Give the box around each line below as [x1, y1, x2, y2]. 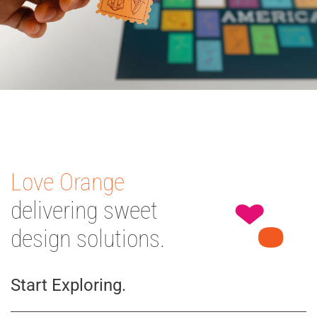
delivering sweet [11, 196, 158, 225]
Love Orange [11, 168, 125, 197]
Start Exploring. [11, 275, 126, 296]
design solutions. [11, 224, 165, 253]
